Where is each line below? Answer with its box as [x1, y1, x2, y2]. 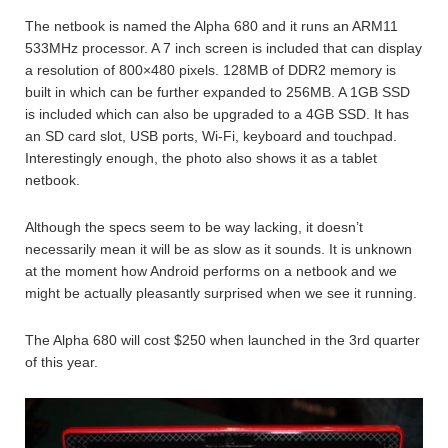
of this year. [25, 354, 98, 370]
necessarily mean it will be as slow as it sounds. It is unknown [25, 241, 412, 257]
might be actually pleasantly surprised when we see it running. [25, 285, 417, 301]
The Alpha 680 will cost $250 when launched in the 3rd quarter [25, 332, 420, 348]
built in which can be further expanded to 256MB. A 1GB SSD [25, 84, 410, 100]
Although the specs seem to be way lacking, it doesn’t [25, 219, 363, 235]
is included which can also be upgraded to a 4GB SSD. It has [25, 106, 409, 122]
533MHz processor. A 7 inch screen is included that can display [25, 40, 422, 56]
